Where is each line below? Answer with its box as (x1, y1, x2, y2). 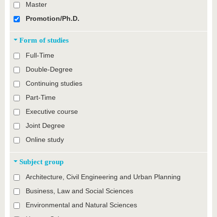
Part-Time (25, 93, 56, 102)
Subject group (19, 157, 63, 166)
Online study (25, 136, 64, 144)
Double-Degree (25, 65, 73, 74)
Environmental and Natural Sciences (25, 201, 137, 209)
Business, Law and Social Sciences (25, 186, 133, 195)
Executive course (25, 108, 78, 116)
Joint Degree (25, 122, 65, 130)
